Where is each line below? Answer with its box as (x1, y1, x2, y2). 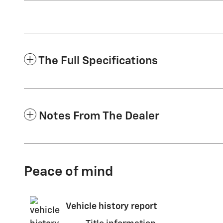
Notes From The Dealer (39, 110, 159, 122)
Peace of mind (24, 165, 113, 179)
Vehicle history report (66, 202, 157, 211)
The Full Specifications (38, 55, 158, 67)
